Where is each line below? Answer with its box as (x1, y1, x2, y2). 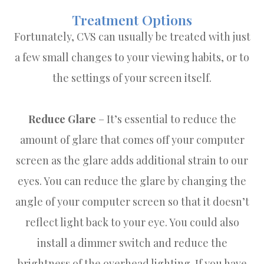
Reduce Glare (28, 111, 96, 126)
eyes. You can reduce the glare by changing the (18, 173, 246, 188)
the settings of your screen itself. (52, 70, 212, 85)
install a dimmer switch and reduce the (37, 235, 227, 250)
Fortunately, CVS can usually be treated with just (14, 29, 250, 44)
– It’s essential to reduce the (95, 111, 236, 126)
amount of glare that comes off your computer (19, 132, 245, 147)
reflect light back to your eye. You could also (25, 214, 239, 229)
